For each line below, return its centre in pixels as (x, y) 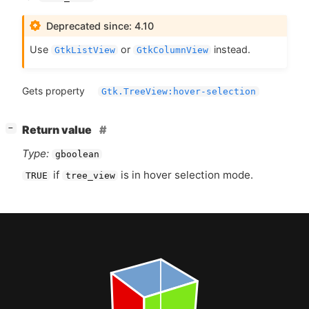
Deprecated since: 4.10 (100, 26)
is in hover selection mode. (186, 175)
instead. (231, 50)
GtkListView (84, 50)
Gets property (53, 90)
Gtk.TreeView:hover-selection (179, 91)
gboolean (77, 154)
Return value (58, 130)
